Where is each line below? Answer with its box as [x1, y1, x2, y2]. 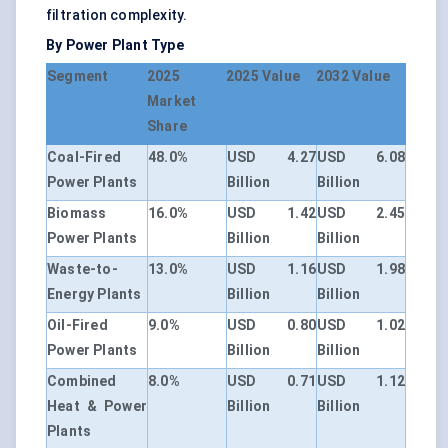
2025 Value [226, 68, 300, 85]
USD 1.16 [227, 261, 316, 278]
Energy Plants [47, 286, 142, 303]
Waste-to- [47, 261, 118, 278]
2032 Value [316, 68, 390, 85]
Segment [47, 68, 109, 85]
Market [147, 93, 197, 110]
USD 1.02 [317, 317, 405, 334]
